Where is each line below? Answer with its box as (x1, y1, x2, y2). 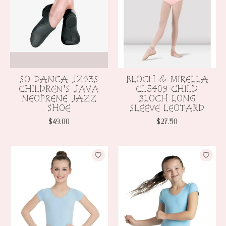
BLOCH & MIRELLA (125, 73, 208, 84)
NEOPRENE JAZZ (21, 92, 96, 103)
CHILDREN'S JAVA (19, 83, 99, 94)
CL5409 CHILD (136, 83, 198, 94)
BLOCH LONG (138, 92, 196, 103)
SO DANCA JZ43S (19, 73, 98, 84)
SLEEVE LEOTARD (129, 102, 204, 113)
